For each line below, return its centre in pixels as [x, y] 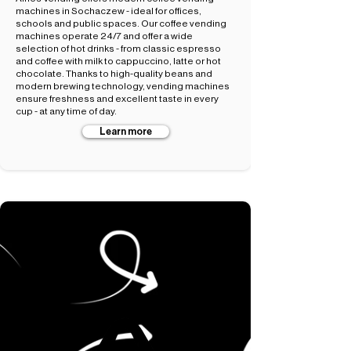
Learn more [126, 132]
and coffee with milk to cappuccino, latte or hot [118, 61]
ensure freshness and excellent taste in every [117, 99]
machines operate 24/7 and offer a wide [104, 36]
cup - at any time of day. [66, 111]
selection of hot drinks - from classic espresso [118, 49]
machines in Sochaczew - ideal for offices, [109, 11]
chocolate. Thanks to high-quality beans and [114, 74]
